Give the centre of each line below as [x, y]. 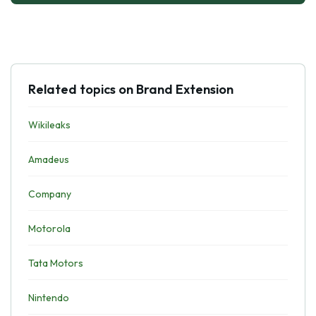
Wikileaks [49, 125]
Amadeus [49, 159]
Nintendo [49, 298]
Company [50, 194]
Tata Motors [56, 263]
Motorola [49, 229]
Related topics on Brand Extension [131, 89]
